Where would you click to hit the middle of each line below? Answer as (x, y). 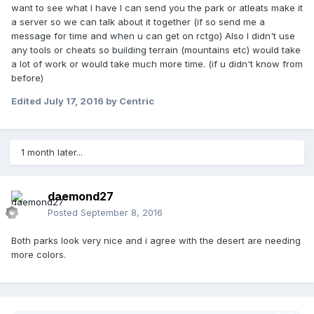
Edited (27, 101)
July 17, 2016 (74, 101)
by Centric (129, 101)
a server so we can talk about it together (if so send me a (138, 22)
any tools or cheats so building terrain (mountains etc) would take (156, 50)
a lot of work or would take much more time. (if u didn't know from (157, 64)
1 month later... (52, 152)
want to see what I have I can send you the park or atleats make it (157, 8)
